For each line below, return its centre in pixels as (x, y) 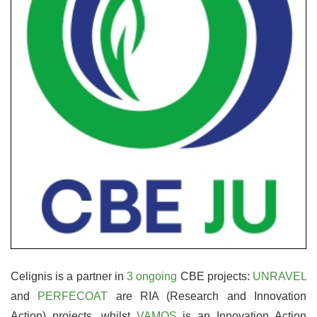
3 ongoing (152, 276)
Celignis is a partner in (69, 276)
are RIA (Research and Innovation (207, 296)
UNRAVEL (280, 276)
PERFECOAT (73, 296)
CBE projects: (215, 276)
